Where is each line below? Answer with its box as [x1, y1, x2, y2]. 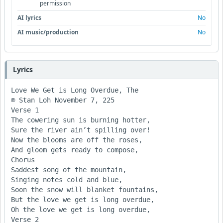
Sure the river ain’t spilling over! [11, 125, 150, 134]
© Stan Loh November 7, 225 [11, 96, 114, 104]
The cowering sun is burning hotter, [11, 115, 154, 124]
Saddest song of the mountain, [11, 165, 130, 174]
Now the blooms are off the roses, [11, 135, 142, 144]
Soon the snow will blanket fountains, [11, 185, 158, 194]
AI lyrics [17, 13, 41, 22]
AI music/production [17, 27, 79, 36]
